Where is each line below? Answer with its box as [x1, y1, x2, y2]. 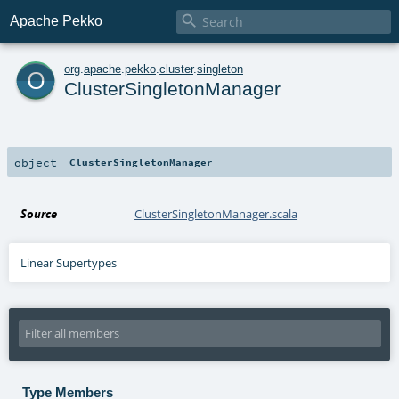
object [14, 154, 57, 169]
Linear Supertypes [20, 254, 118, 271]
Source [20, 205, 58, 222]
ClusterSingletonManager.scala [134, 205, 298, 222]
